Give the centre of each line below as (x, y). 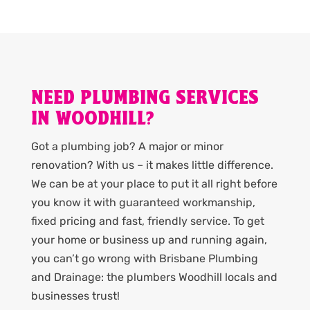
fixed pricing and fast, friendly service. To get (147, 221)
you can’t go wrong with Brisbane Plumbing (144, 259)
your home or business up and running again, (149, 240)
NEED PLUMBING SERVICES (145, 99)
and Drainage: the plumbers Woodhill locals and (154, 277)
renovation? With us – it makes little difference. (152, 165)
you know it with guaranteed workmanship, (143, 203)
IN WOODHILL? (92, 120)
